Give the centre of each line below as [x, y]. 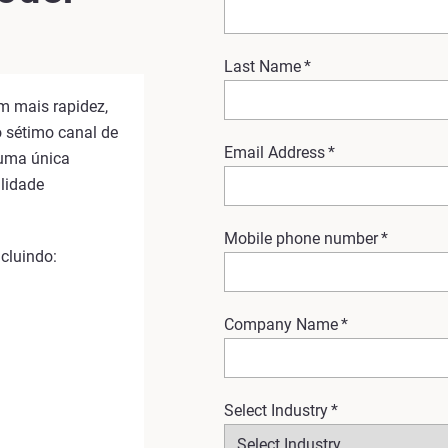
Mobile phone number [301, 238]
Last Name [262, 66]
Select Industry [276, 410]
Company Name [281, 324]
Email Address [274, 152]
